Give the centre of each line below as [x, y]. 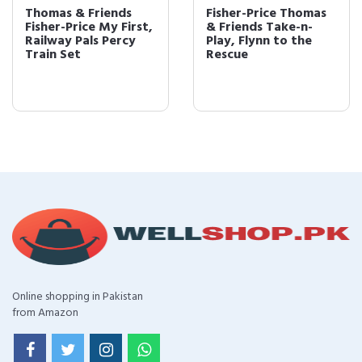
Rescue [227, 55]
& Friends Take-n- [259, 27]
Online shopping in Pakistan [78, 297]
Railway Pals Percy [80, 41]
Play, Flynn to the [259, 41]
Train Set [53, 55]
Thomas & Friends [78, 13]
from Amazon [45, 313]
